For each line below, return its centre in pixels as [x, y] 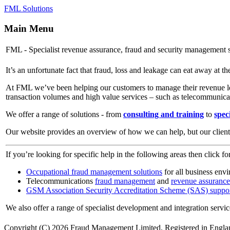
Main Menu [29, 28]
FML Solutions [28, 8]
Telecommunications [61, 181]
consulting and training [164, 114]
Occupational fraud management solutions [94, 172]
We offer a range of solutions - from [64, 114]
